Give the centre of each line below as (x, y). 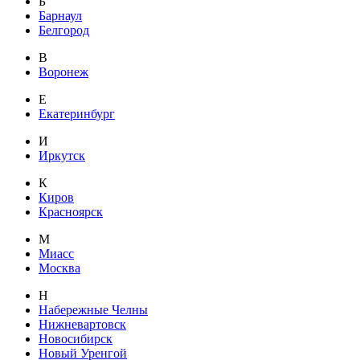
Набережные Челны (93, 310)
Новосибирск (76, 339)
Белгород (64, 31)
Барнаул (60, 16)
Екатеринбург (77, 114)
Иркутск (62, 156)
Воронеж (63, 72)
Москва (59, 268)
